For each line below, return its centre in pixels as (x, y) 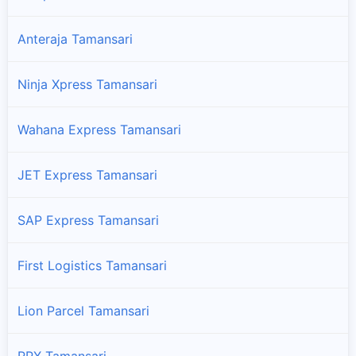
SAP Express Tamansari (88, 220)
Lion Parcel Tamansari (83, 310)
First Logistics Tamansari (92, 265)
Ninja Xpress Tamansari (87, 84)
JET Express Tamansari (87, 174)
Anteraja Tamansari (75, 39)
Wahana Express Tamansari (99, 129)
